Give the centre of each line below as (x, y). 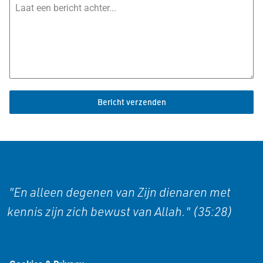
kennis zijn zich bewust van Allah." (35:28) (120, 212)
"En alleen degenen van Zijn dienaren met (120, 192)
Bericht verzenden (131, 102)
